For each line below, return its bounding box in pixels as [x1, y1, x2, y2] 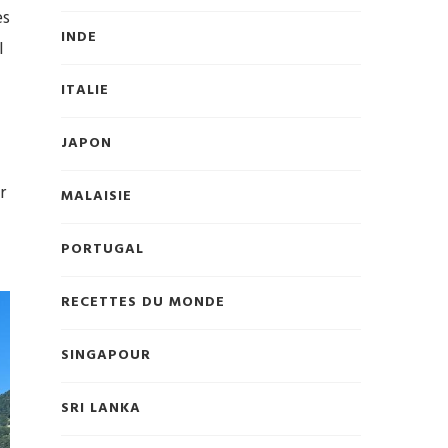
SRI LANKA [61, 397, 141, 421]
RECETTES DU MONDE [61, 291, 225, 315]
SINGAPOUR [61, 344, 151, 368]
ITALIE [61, 79, 109, 103]
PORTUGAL [61, 238, 144, 262]
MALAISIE [61, 185, 132, 209]
